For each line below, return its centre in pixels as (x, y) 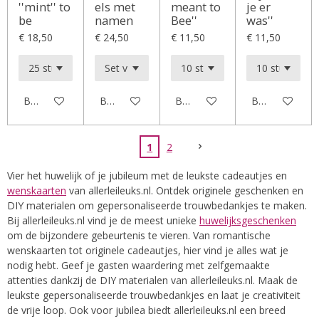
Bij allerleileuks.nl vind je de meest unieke (103, 220)
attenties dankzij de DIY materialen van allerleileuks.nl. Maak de (152, 280)
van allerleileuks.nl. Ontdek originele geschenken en (185, 190)
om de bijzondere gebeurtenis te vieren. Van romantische (139, 235)
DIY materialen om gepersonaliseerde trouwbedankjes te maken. (157, 205)
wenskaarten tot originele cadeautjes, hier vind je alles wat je (148, 250)
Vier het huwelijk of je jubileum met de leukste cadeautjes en (147, 175)
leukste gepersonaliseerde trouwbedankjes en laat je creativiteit (154, 295)
